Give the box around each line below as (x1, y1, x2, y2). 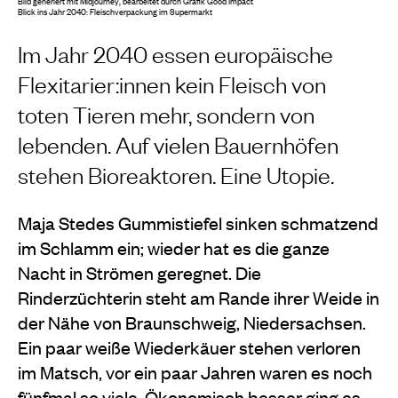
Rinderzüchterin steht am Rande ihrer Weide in (18, 284, 379, 309)
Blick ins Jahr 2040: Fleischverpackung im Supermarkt (18, 3, 212, 19)
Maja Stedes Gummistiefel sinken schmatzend (18, 210, 378, 235)
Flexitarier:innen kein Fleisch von (18, 68, 326, 99)
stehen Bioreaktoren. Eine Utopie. (18, 159, 334, 189)
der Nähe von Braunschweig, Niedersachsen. (18, 309, 366, 334)
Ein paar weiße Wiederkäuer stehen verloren (18, 334, 361, 359)
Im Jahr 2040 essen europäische (18, 38, 333, 68)
